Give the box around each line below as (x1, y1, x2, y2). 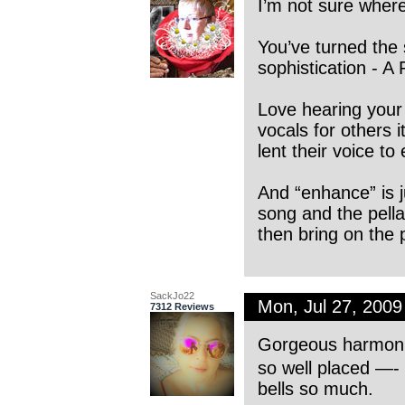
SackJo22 (149, 290, 194, 302)
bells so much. (257, 379, 373, 400)
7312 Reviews (149, 301, 214, 313)
